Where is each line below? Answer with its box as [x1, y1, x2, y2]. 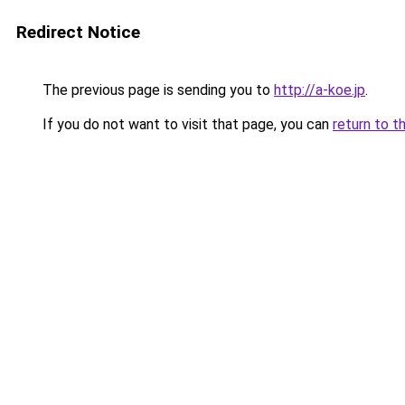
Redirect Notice [16, 22, 140, 42]
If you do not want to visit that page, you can [39, 116, 333, 133]
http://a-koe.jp [274, 81, 365, 99]
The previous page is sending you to [39, 81, 274, 99]
